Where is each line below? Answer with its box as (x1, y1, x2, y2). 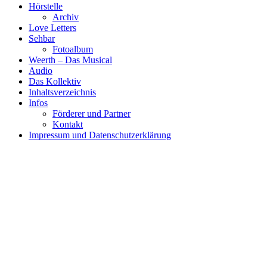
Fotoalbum (52, 44, 93, 55)
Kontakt (52, 119, 83, 130)
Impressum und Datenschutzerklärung (29, 130, 171, 141)
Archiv (52, 12, 79, 23)
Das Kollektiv (29, 76, 81, 87)
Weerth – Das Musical (29, 55, 112, 66)
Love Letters (29, 23, 76, 33)
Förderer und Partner (52, 108, 131, 119)
